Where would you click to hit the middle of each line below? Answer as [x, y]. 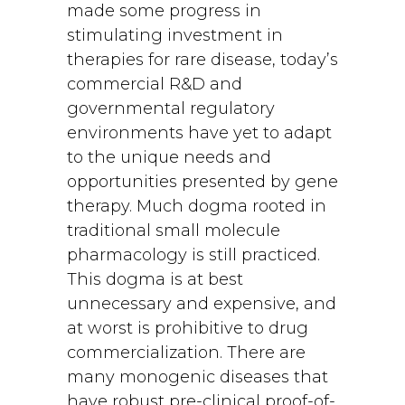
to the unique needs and [169, 157]
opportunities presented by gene [202, 182]
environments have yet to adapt [199, 133]
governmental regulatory [171, 108]
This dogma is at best [155, 279]
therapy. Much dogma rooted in [197, 206]
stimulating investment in [175, 35]
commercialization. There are [186, 353]
